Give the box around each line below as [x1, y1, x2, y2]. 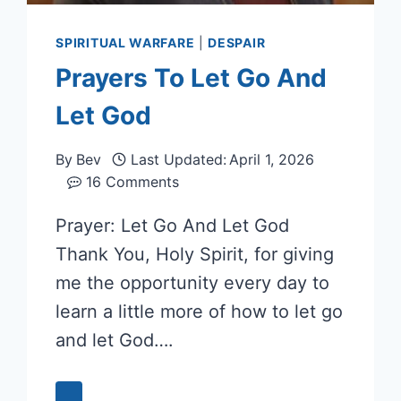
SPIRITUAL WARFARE [55, 34, 195, 50]
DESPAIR [208, 34, 266, 50]
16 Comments [85, 172, 179, 191]
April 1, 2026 [229, 149, 315, 168]
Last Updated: [131, 149, 227, 168]
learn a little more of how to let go [55, 300, 344, 322]
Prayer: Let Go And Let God [55, 214, 290, 236]
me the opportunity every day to [55, 271, 330, 294]
